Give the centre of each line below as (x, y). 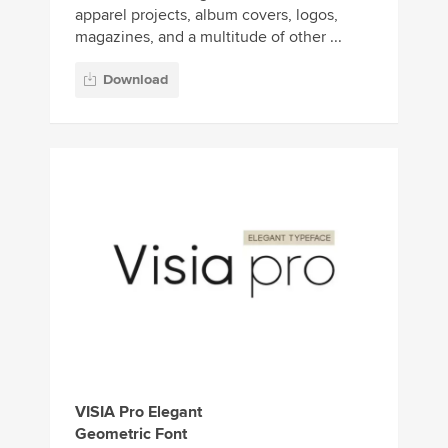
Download (135, 80)
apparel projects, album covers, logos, (206, 14)
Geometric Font (131, 434)
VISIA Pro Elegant (138, 412)
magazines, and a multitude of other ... (208, 36)
